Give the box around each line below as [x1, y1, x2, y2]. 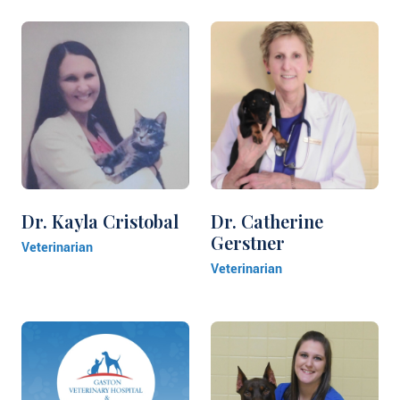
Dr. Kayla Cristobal [21, 209, 179, 234]
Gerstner [211, 230, 285, 255]
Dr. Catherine [211, 209, 323, 234]
